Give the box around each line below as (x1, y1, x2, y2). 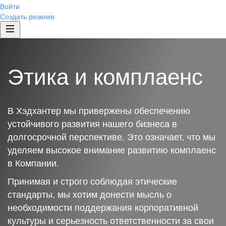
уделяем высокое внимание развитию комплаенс (8, 145, 216, 155)
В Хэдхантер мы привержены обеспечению (8, 106, 190, 116)
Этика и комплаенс (8, 65, 203, 89)
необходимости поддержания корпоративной (8, 203, 198, 213)
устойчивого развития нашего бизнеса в (8, 119, 177, 129)
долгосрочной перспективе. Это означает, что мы (8, 132, 215, 142)
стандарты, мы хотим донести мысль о (8, 190, 172, 200)
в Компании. (8, 158, 59, 168)
